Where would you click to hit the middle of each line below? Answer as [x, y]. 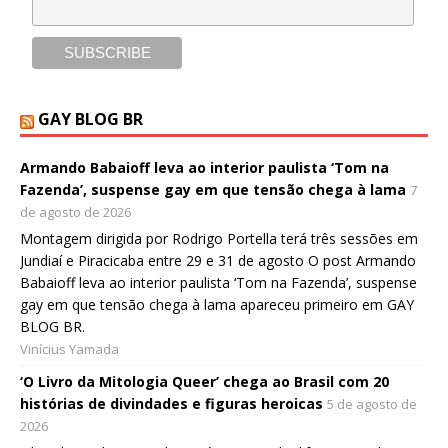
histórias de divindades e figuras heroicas [171, 404]
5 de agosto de [372, 404]
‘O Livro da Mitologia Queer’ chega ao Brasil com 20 [204, 382]
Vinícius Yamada [69, 349]
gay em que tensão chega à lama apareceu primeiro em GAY [217, 305]
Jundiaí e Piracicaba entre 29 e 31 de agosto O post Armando [218, 261]
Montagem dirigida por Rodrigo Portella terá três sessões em [219, 239]
